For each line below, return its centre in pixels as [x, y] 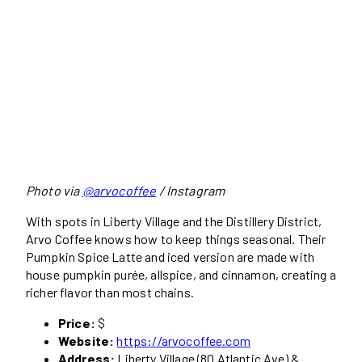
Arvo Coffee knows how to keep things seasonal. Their [176, 239]
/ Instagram [191, 191]
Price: [77, 323]
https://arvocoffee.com [183, 341]
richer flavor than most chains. [110, 293]
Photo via [54, 191]
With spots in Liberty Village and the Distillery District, [174, 221]
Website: [86, 341]
